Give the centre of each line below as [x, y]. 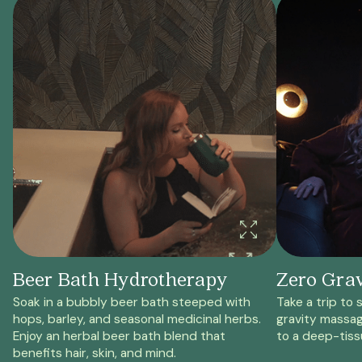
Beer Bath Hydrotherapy [120, 278]
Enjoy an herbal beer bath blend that [119, 337]
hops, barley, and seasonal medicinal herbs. [137, 320]
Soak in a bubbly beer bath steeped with [131, 303]
